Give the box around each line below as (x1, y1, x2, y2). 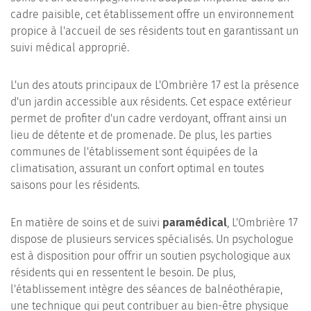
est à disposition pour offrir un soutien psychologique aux (10, 249, 290, 262)
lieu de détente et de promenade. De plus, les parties (10, 128, 271, 142)
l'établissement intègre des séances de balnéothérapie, (10, 283, 283, 296)
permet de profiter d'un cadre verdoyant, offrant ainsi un (10, 112, 287, 125)
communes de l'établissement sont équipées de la (10, 145, 258, 158)
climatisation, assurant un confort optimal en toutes (10, 162, 264, 175)
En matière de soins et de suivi (10, 216, 162, 229)
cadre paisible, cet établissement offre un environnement (10, 8, 294, 21)
